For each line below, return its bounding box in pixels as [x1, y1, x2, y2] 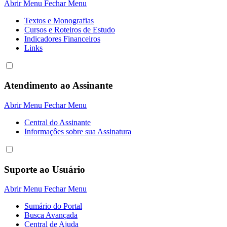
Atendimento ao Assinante [4, 80, 112, 91]
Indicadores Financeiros [24, 34, 100, 43]
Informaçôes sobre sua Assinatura [24, 127, 131, 136]
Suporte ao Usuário [4, 164, 85, 175]
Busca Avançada [24, 211, 78, 220]
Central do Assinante [24, 118, 91, 127]
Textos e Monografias [24, 16, 94, 25]
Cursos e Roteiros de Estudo [24, 25, 115, 34]
